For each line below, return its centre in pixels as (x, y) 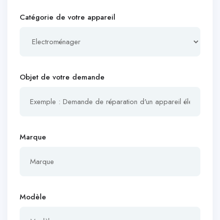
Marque (33, 137)
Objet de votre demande (62, 77)
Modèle (33, 197)
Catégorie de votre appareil (68, 17)
